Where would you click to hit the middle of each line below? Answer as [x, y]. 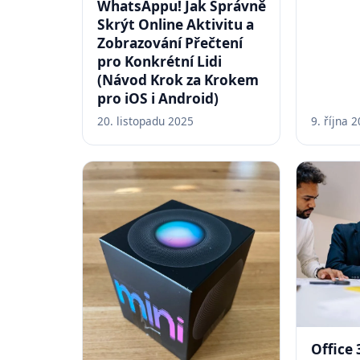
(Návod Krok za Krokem [178, 80]
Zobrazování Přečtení [170, 43]
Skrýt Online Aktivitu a [175, 24]
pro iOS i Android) [157, 98]
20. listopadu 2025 [145, 121]
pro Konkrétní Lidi [159, 61]
